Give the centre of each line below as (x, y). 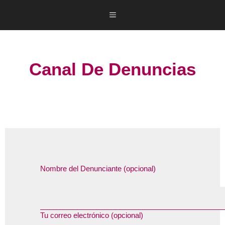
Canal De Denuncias (113, 69)
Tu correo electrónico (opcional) (92, 215)
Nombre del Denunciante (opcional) (98, 168)
